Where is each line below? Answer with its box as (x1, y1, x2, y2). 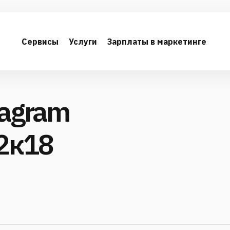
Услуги (69, 36, 98, 47)
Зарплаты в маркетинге (107, 36, 207, 47)
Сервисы (22, 36, 59, 47)
